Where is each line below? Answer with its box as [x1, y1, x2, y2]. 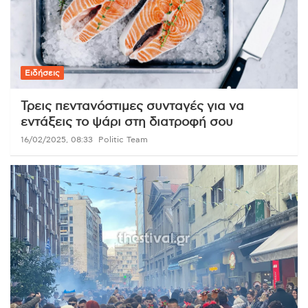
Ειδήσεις [25, 68, 60, 77]
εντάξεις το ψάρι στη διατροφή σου [21, 115, 233, 129]
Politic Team [98, 135, 148, 144]
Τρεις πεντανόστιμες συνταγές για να [21, 100, 244, 113]
